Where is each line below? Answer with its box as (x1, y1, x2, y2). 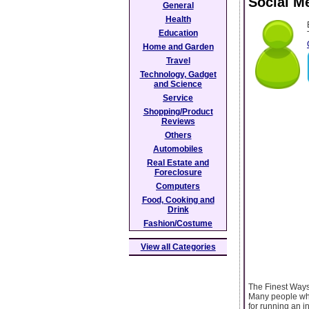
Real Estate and (147, 158, 209, 168)
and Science (154, 79, 202, 89)
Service (163, 93, 193, 103)
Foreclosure (154, 168, 202, 177)
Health (165, 14, 191, 24)
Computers (156, 181, 200, 191)
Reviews (161, 117, 195, 126)
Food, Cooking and (141, 195, 215, 205)
